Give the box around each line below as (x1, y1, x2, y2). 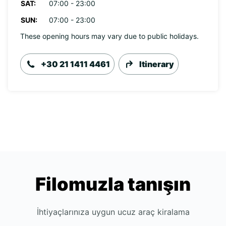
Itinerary (139, 59, 174, 69)
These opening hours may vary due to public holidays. (20, 32, 199, 40)
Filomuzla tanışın (35, 173, 191, 195)
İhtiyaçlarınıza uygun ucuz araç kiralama (36, 207, 190, 217)
